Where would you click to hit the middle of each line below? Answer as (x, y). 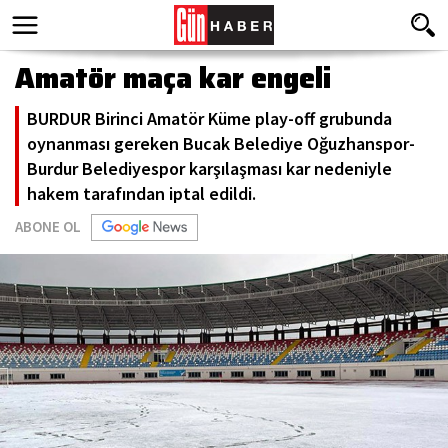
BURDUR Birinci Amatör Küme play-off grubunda (209, 118)
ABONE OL (48, 226)
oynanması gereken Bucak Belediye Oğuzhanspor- (221, 143)
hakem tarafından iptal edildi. (141, 193)
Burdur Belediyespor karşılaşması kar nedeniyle (209, 168)
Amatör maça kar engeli (173, 78)
